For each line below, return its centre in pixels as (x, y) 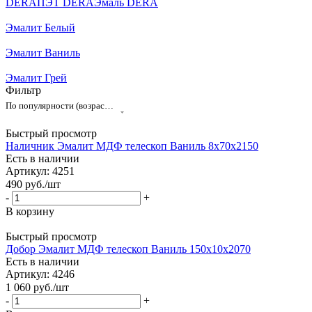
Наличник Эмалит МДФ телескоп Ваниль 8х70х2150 (132, 146)
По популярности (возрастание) (109, 105)
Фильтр (23, 90)
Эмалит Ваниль (43, 52)
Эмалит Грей (36, 77)
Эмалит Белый (40, 27)
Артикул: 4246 (40, 274)
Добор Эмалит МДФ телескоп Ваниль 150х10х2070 (128, 249)
